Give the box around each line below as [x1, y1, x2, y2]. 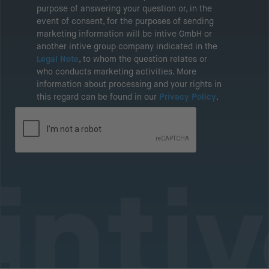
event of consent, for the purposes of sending [37, 16, 214, 26]
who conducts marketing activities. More [37, 67, 196, 76]
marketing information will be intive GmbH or [37, 29, 212, 38]
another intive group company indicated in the [37, 41, 217, 51]
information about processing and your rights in [37, 79, 222, 89]
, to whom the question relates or [79, 54, 207, 64]
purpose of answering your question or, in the [37, 4, 212, 13]
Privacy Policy [159, 92, 216, 101]
